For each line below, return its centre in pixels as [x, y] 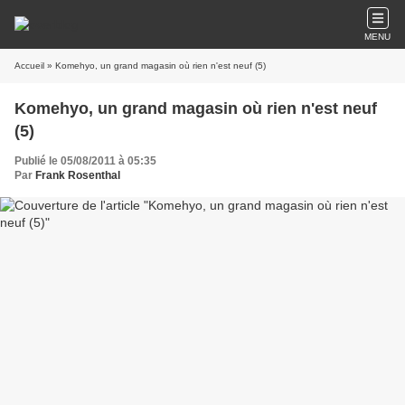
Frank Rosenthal [78, 175]
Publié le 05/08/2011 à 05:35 [85, 161]
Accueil [29, 66]
